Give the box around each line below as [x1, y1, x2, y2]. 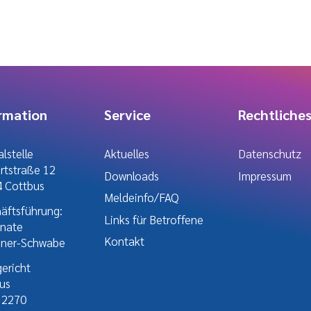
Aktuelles [104, 146, 150, 162]
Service [104, 106, 151, 124]
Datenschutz [237, 146, 301, 162]
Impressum [237, 167, 292, 183]
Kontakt [104, 233, 145, 249]
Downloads [104, 167, 160, 183]
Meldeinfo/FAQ [104, 190, 180, 205]
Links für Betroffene [104, 211, 204, 227]
